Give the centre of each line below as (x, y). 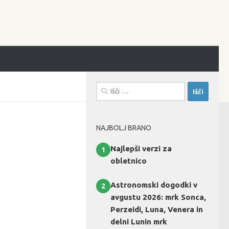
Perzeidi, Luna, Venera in (157, 209)
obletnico (129, 161)
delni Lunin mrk (139, 222)
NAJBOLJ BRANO (124, 128)
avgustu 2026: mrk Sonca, (158, 197)
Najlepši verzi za (141, 148)
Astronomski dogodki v (154, 185)
